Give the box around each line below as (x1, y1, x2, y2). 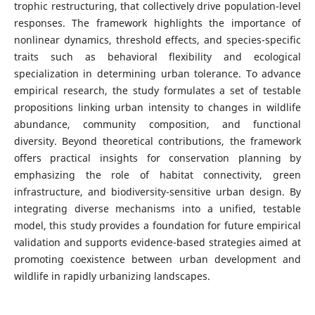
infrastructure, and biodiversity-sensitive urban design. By (13, 185, 302, 199)
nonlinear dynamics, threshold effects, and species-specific (13, 33, 302, 47)
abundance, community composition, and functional (13, 117, 302, 131)
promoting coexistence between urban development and (13, 252, 302, 266)
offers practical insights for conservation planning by (13, 151, 302, 165)
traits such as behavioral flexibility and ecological (13, 50, 302, 64)
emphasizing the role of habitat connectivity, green (13, 168, 302, 182)
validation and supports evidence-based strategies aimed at (13, 236, 302, 250)
